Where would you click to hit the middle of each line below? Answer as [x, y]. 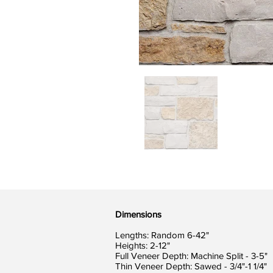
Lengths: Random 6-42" [162, 235]
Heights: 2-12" [143, 245]
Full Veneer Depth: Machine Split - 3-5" [191, 256]
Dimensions [138, 214]
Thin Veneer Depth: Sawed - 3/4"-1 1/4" [191, 266]
